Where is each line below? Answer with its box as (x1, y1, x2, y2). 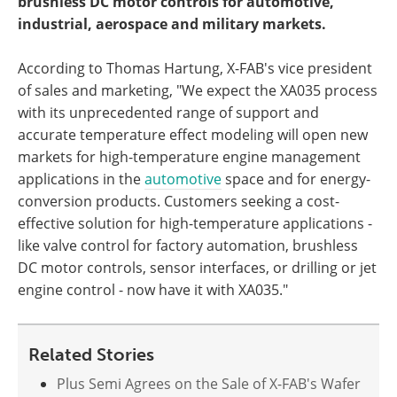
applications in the (18, 169, 144, 189)
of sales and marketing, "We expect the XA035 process (18, 81, 378, 100)
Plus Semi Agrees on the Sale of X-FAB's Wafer (57, 374, 361, 393)
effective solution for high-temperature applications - (18, 214, 372, 233)
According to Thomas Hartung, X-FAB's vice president (18, 58, 372, 78)
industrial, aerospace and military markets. (18, 14, 326, 34)
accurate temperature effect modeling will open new (18, 125, 368, 144)
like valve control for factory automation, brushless (18, 236, 358, 255)
